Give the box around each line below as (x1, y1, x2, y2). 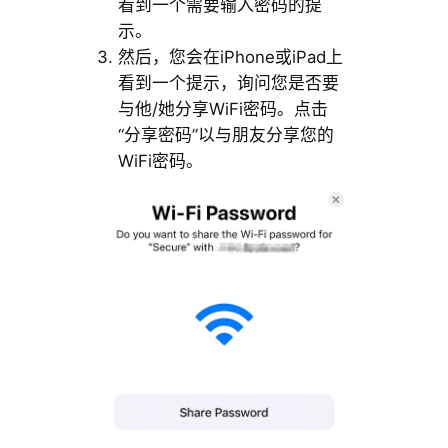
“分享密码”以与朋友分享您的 (117, 125, 334, 146)
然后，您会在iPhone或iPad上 (117, 47, 343, 68)
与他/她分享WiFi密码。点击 (117, 99, 328, 120)
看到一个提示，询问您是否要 (117, 73, 339, 94)
